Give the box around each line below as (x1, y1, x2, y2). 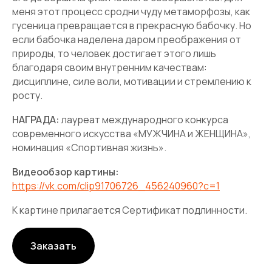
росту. (12, 89, 42, 102)
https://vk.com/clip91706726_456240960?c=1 (12, 179, 220, 192)
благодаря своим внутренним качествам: (12, 61, 207, 74)
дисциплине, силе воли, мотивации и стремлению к (12, 75, 251, 88)
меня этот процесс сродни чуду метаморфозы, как (12, 5, 250, 18)
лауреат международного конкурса (59, 113, 228, 126)
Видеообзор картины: (12, 165, 119, 178)
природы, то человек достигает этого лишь (12, 47, 216, 60)
